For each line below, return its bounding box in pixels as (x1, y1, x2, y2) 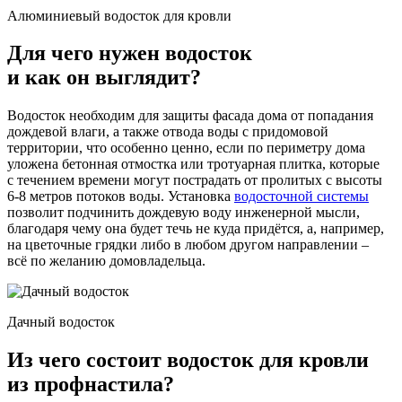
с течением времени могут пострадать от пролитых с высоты (7, 172, 382, 188)
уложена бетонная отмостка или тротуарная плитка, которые (7, 156, 380, 172)
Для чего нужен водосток (7, 41, 252, 66)
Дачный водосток (7, 314, 115, 330)
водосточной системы (234, 188, 369, 205)
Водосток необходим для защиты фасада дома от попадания (7, 108, 373, 124)
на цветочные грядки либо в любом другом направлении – (7, 237, 369, 253)
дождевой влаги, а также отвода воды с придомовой (7, 124, 328, 140)
